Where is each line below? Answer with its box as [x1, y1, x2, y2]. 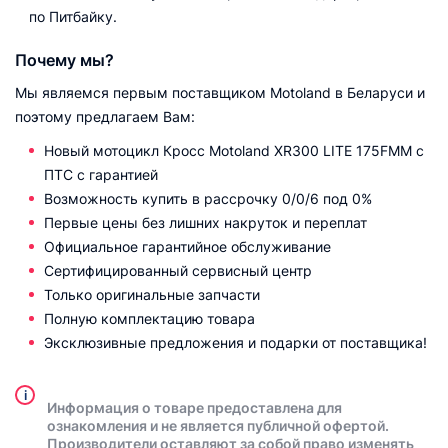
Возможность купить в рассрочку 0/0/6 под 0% [44, 190, 372, 207]
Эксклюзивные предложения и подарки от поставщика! [44, 334, 427, 351]
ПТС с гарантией [44, 166, 158, 183]
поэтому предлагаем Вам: [15, 108, 195, 125]
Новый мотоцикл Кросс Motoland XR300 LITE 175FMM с [44, 142, 424, 159]
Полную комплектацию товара [44, 310, 255, 327]
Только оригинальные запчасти [44, 286, 260, 303]
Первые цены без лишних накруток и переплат [44, 214, 367, 231]
